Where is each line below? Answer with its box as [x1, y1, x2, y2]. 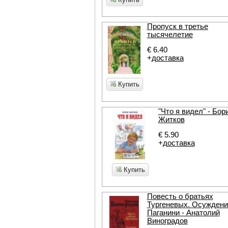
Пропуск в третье [147, 22, 208, 31]
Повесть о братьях [147, 192, 213, 201]
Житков [158, 115, 185, 124]
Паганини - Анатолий [147, 208, 220, 217]
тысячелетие [147, 30, 193, 39]
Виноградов [147, 216, 188, 225]
